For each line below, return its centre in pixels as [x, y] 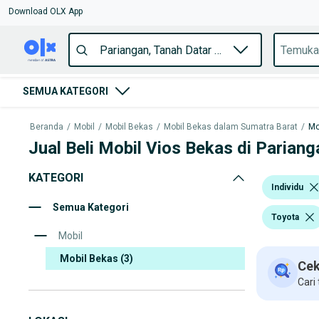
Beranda [47, 127]
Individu [287, 187]
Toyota [285, 217]
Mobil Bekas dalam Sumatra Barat [231, 127]
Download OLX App [46, 11]
